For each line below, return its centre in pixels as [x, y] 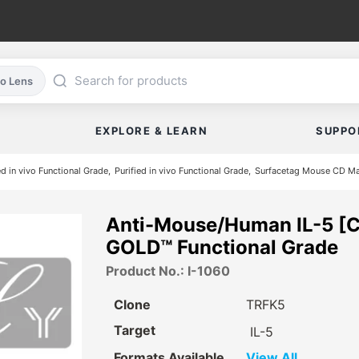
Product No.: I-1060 [168, 271]
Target [135, 331]
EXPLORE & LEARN [151, 131]
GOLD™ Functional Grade [222, 248]
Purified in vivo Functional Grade [182, 170]
